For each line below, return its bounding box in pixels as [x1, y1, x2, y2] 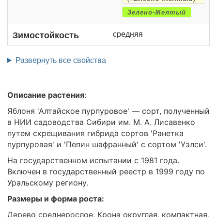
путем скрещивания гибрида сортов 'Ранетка [7, 128, 184, 138]
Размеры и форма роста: [7, 193, 104, 203]
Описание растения [7, 90, 84, 100]
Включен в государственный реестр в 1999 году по [7, 166, 205, 176]
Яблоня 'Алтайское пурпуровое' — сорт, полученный [7, 106, 210, 116]
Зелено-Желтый [127, 7, 186, 16]
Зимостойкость [13, 28, 79, 41]
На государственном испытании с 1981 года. [7, 155, 179, 165]
